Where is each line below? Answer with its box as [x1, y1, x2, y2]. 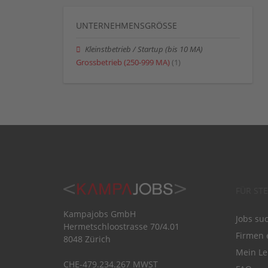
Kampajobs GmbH [63, 208, 136, 220]
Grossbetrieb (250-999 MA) [76, 57, 170, 68]
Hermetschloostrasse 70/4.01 [63, 220, 179, 232]
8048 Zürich [63, 233, 111, 245]
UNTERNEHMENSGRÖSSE [76, 19, 177, 31]
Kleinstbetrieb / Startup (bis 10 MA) [85, 44, 203, 54]
